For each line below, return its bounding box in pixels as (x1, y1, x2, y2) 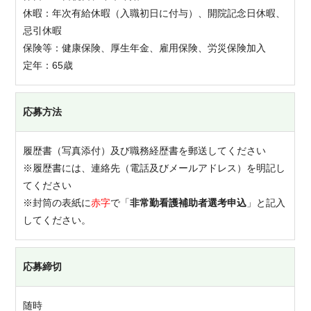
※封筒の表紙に (23, 197, 92, 208)
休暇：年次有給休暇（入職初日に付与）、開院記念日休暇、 (23, 8, 286, 19)
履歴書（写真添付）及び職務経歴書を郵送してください (23, 145, 267, 156)
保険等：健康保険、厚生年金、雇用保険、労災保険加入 (23, 42, 267, 53)
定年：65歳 (23, 60, 74, 71)
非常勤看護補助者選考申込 (130, 197, 247, 208)
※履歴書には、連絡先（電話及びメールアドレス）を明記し (23, 162, 286, 174)
